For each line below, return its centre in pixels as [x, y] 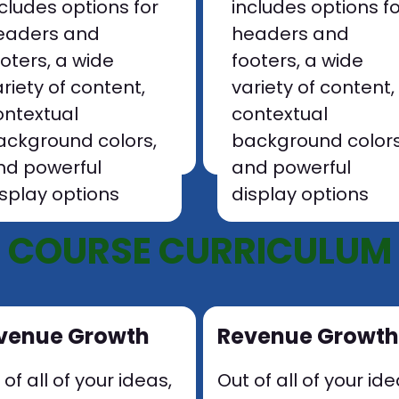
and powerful [291, 167]
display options [300, 194]
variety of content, [313, 87]
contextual [279, 114]
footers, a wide [297, 61]
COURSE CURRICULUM [199, 251]
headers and [290, 34]
